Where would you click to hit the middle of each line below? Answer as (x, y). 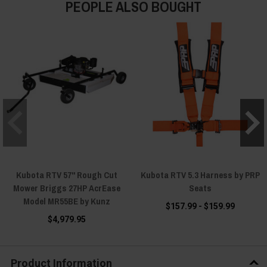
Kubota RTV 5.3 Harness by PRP (200, 175)
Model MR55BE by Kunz (67, 201)
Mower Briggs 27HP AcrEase (67, 188)
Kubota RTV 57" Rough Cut (67, 175)
